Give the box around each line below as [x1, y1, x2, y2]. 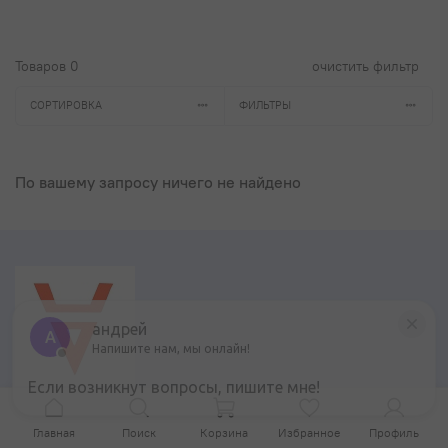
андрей [92, 320, 147, 338]
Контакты [15, 403, 92, 426]
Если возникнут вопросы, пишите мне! [28, 378, 320, 396]
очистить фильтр [312, 56, 419, 75]
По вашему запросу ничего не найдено [15, 172, 301, 193]
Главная [33, 425, 76, 440]
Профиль [368, 425, 419, 440]
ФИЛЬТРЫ [238, 98, 291, 113]
